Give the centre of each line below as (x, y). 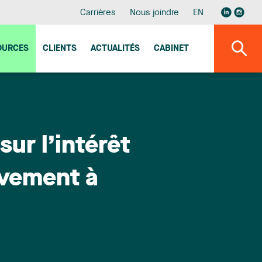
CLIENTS (60, 49)
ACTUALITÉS (115, 49)
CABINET (171, 49)
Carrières (98, 13)
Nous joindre (155, 13)
